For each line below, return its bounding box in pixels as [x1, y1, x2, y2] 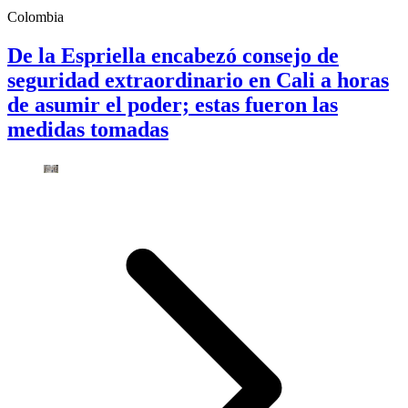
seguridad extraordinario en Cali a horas [7, 68, 389, 93]
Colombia [7, 9, 64, 25]
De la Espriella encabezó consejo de [7, 44, 339, 68]
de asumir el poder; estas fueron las [7, 93, 338, 117]
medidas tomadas [7, 117, 168, 142]
